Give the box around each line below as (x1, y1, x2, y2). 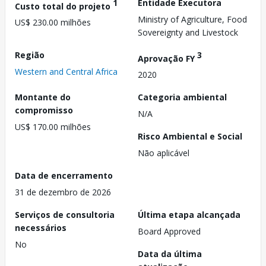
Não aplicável (138, 147, 189, 159)
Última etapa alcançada (138, 209, 240, 221)
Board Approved (138, 226, 201, 237)
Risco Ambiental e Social (138, 131, 242, 142)
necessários (15, 222, 66, 234)
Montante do (15, 91, 71, 103)
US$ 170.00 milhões (15, 121, 91, 133)
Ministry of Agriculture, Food (138, 13, 247, 25)
